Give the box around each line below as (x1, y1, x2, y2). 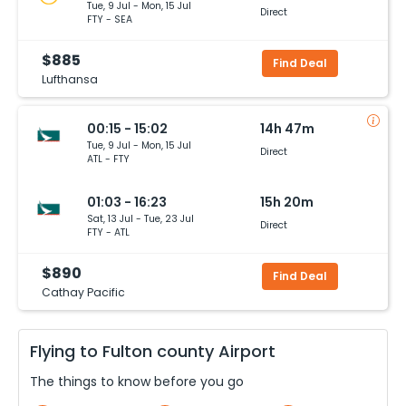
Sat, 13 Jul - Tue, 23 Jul (87, 211, 194, 226)
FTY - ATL (87, 225, 130, 239)
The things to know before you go (30, 372, 244, 391)
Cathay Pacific (42, 284, 125, 300)
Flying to (30, 339, 102, 362)
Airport (214, 339, 275, 362)
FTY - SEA (87, 12, 132, 26)
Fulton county (102, 339, 214, 362)
